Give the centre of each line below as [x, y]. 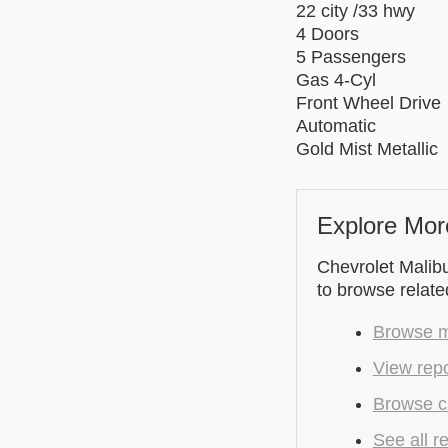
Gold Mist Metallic [366, 148]
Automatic [335, 125]
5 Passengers [350, 56]
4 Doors [327, 33]
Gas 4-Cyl [335, 79]
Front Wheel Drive [368, 102]
